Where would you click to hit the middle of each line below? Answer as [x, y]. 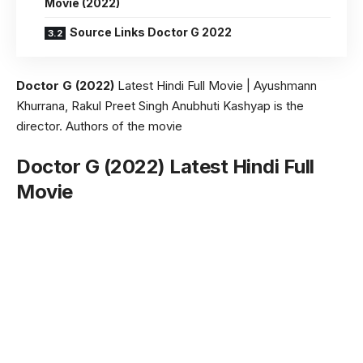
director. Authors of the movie [99, 126]
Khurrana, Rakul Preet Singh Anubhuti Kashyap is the [160, 105]
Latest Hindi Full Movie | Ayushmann [217, 85]
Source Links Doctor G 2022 [151, 32]
